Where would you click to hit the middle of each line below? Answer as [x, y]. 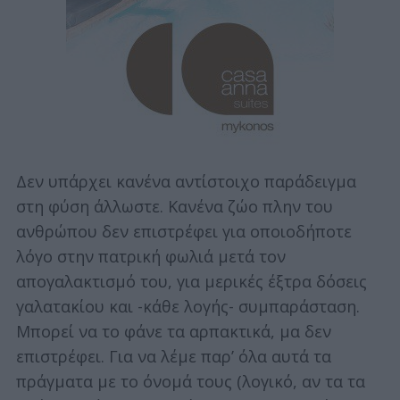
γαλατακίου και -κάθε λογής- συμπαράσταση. [187, 307]
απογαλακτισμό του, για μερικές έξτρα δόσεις [191, 282]
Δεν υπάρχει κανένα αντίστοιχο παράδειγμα [186, 182]
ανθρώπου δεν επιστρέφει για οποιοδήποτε [183, 232]
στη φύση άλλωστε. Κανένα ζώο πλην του [174, 207]
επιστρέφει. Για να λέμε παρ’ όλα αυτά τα [173, 357]
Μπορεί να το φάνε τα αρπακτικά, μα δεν [173, 332]
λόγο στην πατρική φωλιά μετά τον [150, 257]
